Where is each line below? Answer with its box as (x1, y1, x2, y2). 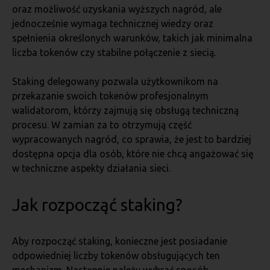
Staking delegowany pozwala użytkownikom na (12, 76, 218, 87)
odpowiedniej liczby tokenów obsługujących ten (12, 250, 220, 261)
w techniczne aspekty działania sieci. (12, 163, 171, 174)
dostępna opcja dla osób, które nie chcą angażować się (12, 148, 254, 159)
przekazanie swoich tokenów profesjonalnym (12, 90, 209, 101)
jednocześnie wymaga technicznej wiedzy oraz (12, 18, 213, 29)
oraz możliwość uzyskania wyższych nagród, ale (12, 4, 222, 14)
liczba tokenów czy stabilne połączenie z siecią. (12, 47, 216, 58)
